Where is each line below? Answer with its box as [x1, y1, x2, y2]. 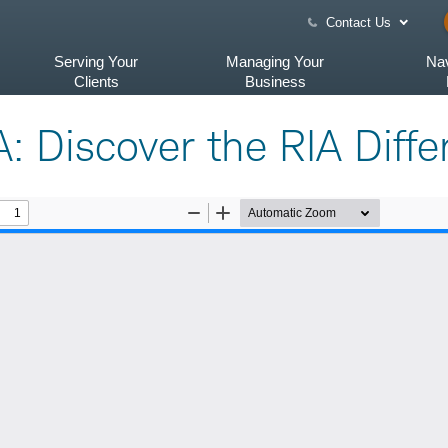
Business [244, 73, 306, 90]
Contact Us [326, 15, 392, 30]
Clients [73, 73, 119, 90]
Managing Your [226, 53, 325, 70]
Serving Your [54, 53, 139, 70]
